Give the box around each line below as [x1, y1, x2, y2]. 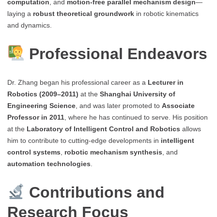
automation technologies [7, 160, 91, 168]
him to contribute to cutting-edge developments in [7, 137, 161, 145]
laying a [7, 10, 33, 18]
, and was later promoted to [76, 102, 162, 110]
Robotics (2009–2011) [7, 90, 78, 98]
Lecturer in [148, 78, 184, 87]
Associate [162, 102, 195, 110]
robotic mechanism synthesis [64, 148, 162, 156]
